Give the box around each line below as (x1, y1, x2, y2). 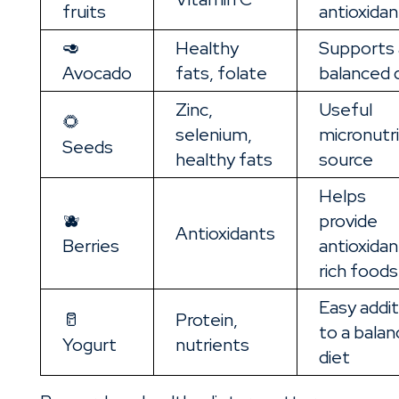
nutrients (175, 333, 249, 357)
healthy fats (175, 148, 273, 172)
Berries (61, 234, 119, 258)
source (318, 148, 373, 172)
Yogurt (61, 333, 117, 357)
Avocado (61, 61, 132, 85)
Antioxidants (175, 222, 275, 246)
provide (318, 209, 378, 233)
